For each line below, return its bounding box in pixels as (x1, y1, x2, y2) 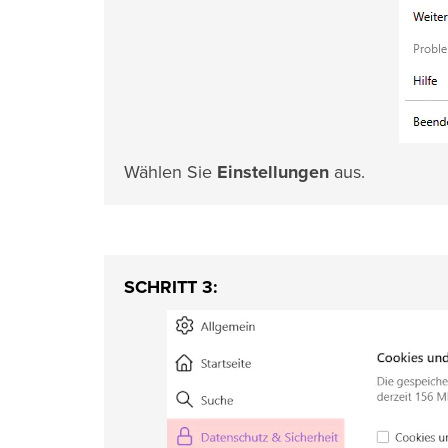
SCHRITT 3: (124, 276, 218, 298)
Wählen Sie (124, 161, 217, 183)
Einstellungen (217, 161, 329, 183)
